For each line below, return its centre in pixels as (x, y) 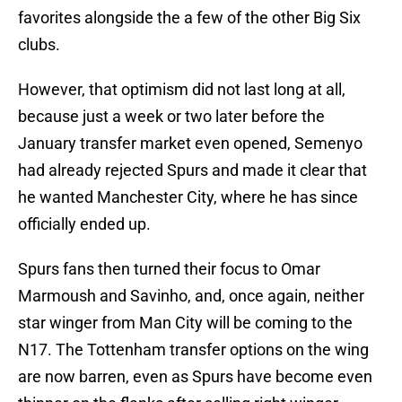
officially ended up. (84, 224)
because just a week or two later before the (171, 117)
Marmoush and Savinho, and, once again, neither (191, 296)
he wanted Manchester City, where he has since (188, 197)
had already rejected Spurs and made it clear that (192, 170)
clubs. (39, 45)
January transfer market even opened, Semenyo (190, 144)
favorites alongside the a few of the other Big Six (189, 18)
